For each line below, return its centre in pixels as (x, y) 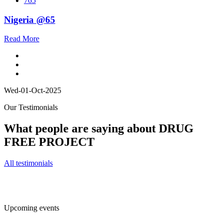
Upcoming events (32, 208)
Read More (22, 39)
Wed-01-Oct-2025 (33, 91)
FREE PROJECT (49, 142)
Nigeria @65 (30, 19)
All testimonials (28, 163)
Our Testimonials (31, 108)
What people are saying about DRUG (99, 129)
